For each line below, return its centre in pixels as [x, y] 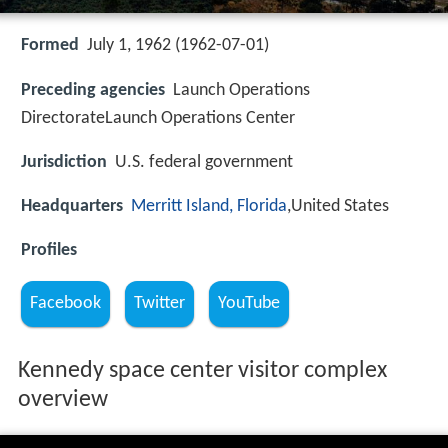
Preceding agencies [93, 90]
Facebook [65, 304]
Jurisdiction [64, 162]
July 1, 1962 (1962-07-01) [178, 46]
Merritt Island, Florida [209, 206]
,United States [338, 206]
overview [62, 400]
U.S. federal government [204, 162]
